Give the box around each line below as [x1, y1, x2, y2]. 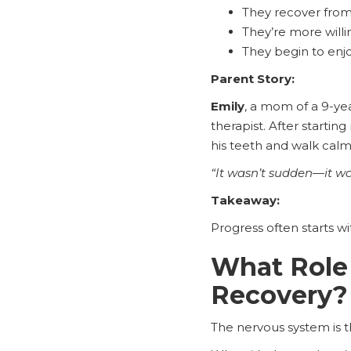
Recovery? [210, 279, 348, 310]
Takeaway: [210, 192, 280, 208]
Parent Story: [210, 71, 295, 86]
